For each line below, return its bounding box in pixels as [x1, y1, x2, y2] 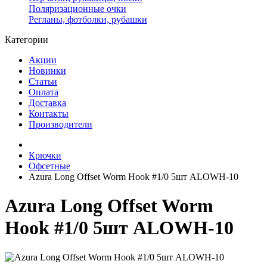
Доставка [29, 98, 66, 108]
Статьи [29, 76, 57, 86]
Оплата [29, 87, 58, 97]
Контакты [29, 108, 69, 119]
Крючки [29, 150, 61, 160]
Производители [29, 119, 92, 129]
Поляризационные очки [29, 4, 126, 14]
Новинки [29, 66, 66, 76]
